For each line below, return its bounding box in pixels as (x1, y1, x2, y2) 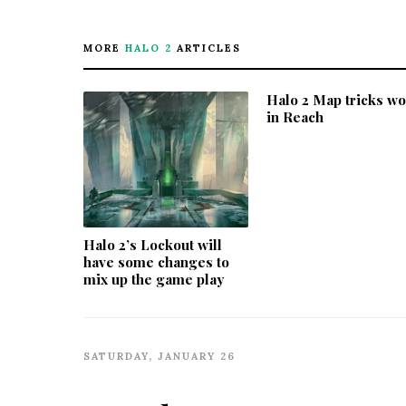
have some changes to (83, 252, 229, 271)
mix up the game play (83, 269, 224, 288)
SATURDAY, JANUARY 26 (83, 349, 236, 362)
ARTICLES (172, 41, 241, 54)
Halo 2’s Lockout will (83, 235, 222, 254)
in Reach (266, 107, 324, 126)
